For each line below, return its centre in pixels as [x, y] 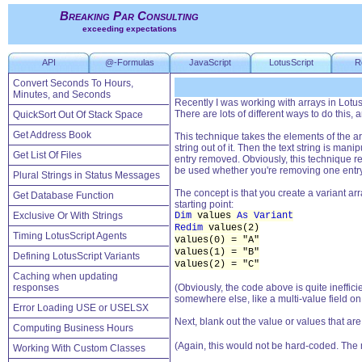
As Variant [265, 216]
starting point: [204, 204]
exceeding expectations [129, 28]
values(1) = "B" [217, 252]
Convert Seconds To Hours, [73, 83]
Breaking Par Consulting [129, 16]
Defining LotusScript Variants [76, 256]
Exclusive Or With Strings [68, 216]
